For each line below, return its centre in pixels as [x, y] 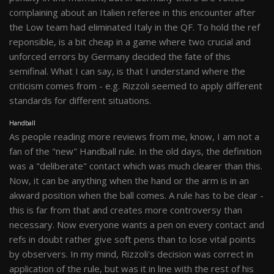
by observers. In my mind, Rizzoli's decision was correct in [131, 254]
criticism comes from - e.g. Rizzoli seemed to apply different [136, 86]
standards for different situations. [80, 100]
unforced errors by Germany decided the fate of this [120, 56]
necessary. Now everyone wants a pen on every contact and [137, 224]
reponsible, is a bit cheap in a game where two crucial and [130, 42]
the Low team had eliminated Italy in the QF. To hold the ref [135, 27]
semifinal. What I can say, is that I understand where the [127, 71]
